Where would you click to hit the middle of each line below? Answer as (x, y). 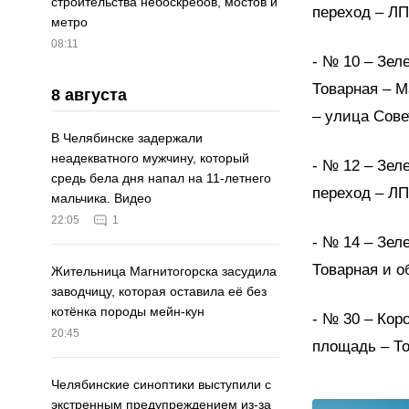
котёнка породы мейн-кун (128, 312)
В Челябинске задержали (127, 138)
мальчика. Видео (101, 199)
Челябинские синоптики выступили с (161, 385)
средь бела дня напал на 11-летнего (161, 178)
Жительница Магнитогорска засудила (164, 272)
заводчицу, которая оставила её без (159, 292)
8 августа (89, 95)
